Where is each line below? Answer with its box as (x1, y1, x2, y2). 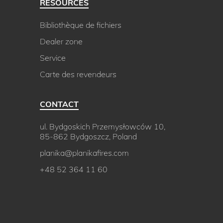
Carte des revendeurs (40, 69, 116, 79)
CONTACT (40, 99, 79, 109)
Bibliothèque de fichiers (40, 20, 121, 30)
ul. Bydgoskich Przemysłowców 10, (40, 121, 165, 131)
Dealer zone (40, 36, 83, 46)
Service (40, 53, 66, 63)
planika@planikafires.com (40, 148, 129, 158)
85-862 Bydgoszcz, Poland (40, 131, 137, 141)
